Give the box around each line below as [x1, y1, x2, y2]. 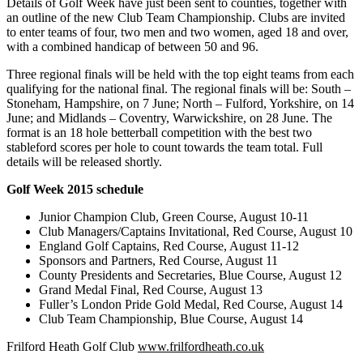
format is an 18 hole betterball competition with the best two [6, 125, 312, 139]
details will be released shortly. [6, 154, 162, 169]
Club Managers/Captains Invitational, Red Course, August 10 [39, 224, 352, 238]
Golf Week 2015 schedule [6, 181, 143, 196]
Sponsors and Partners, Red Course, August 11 [39, 253, 278, 267]
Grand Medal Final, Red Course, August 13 [39, 282, 263, 297]
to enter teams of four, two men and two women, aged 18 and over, [6, 24, 348, 39]
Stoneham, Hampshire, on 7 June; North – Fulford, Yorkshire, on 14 [6, 96, 354, 110]
